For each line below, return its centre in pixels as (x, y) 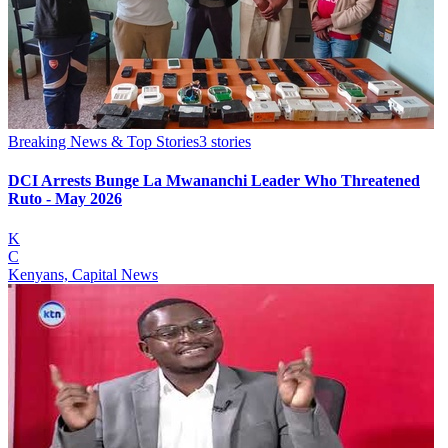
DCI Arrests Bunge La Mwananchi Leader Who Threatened (214, 181)
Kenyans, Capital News (83, 274)
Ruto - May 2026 (65, 199)
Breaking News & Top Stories (103, 142)
